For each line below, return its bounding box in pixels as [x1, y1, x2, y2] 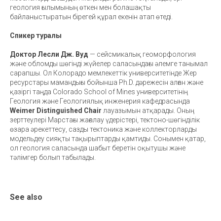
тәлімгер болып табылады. [10, 153, 96, 161]
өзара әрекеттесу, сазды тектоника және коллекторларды [10, 125, 197, 133]
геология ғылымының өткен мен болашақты [10, 3, 151, 11]
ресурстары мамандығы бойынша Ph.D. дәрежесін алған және [10, 78, 203, 86]
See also [10, 192, 42, 202]
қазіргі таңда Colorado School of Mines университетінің [10, 87, 188, 96]
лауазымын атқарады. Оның [102, 106, 194, 114]
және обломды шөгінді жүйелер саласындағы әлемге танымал [10, 59, 208, 68]
